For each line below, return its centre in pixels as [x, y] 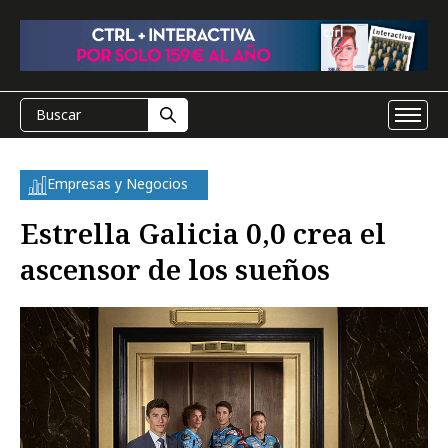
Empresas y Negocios [117, 183]
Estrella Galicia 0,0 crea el [203, 233]
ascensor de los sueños [175, 269]
